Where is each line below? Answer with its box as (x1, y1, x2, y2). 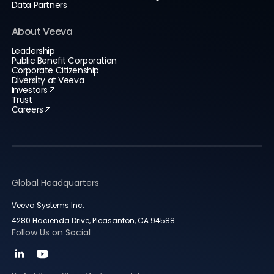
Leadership (11, 45, 55, 57)
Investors (11, 84, 48, 96)
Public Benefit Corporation (11, 54, 117, 67)
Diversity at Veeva (11, 74, 84, 86)
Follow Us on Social (11, 226, 91, 239)
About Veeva (11, 24, 73, 39)
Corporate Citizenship (11, 64, 99, 76)
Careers (11, 103, 43, 116)
